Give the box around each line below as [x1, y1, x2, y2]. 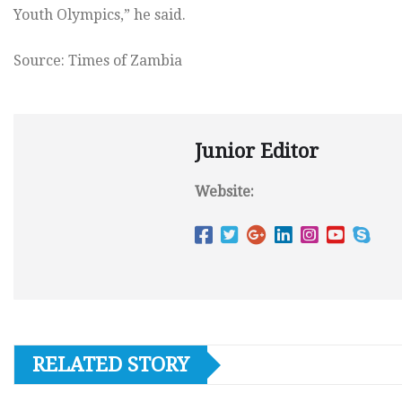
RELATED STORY [32, 354, 189, 376]
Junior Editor [195, 140, 319, 162]
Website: [195, 183, 254, 200]
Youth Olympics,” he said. [13, 6, 186, 23]
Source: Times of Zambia [13, 52, 182, 69]
